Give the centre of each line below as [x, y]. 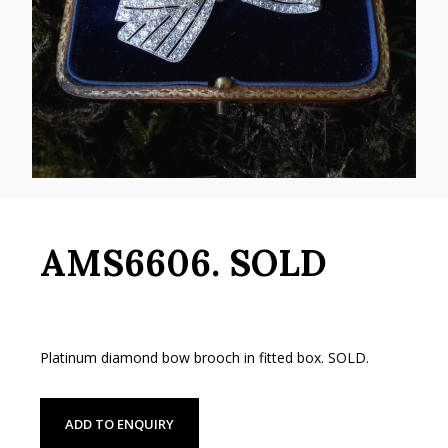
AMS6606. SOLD [183, 263]
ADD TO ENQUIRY [119, 424]
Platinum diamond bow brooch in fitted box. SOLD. [204, 358]
